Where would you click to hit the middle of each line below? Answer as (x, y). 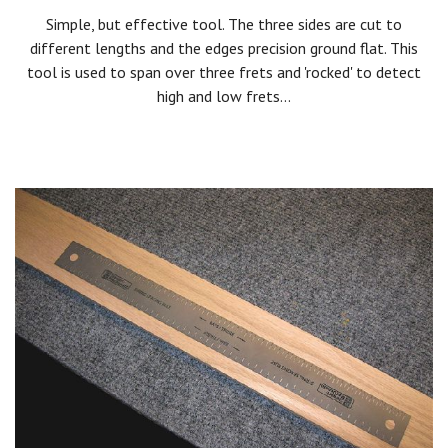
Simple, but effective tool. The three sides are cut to (224, 23)
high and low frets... (224, 95)
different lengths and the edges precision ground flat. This (224, 47)
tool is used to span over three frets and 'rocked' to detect (224, 71)
